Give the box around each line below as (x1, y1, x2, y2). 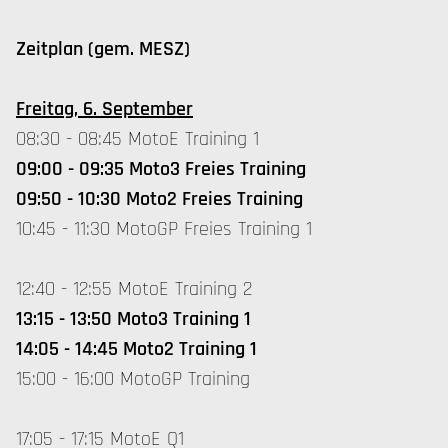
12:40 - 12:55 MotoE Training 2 (16, 276, 252, 302)
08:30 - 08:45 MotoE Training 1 (16, 126, 259, 152)
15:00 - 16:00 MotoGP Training (16, 366, 250, 392)
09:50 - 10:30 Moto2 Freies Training (16, 186, 303, 212)
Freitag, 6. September (16, 96, 193, 122)
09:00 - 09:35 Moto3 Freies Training (16, 156, 306, 182)
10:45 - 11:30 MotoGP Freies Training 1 (16, 216, 312, 242)
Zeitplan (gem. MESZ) (16, 36, 190, 62)
